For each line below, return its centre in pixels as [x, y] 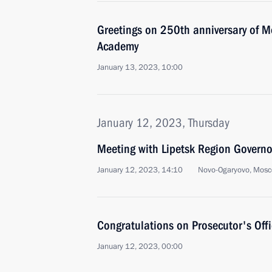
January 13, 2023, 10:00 [140, 67]
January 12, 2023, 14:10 [140, 170]
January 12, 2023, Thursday [163, 123]
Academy [118, 46]
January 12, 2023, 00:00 [140, 246]
